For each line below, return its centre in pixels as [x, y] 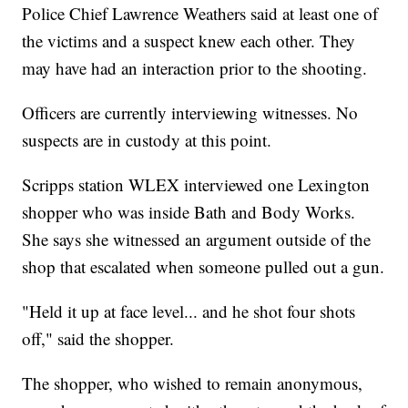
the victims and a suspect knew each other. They [189, 40]
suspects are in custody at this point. [147, 139]
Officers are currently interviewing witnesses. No [190, 112]
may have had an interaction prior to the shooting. [195, 67]
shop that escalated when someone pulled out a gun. [204, 266]
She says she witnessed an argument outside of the [197, 239]
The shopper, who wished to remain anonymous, [193, 382]
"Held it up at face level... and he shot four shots [189, 311]
